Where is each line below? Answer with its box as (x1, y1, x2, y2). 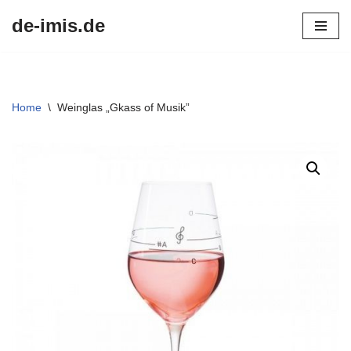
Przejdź (12, 35, 51, 49)
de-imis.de (12, 15, 105, 36)
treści (12, 73, 40, 86)
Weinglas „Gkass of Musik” (57, 101, 190, 114)
